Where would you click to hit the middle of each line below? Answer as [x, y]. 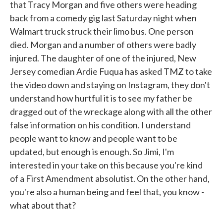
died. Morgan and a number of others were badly [103, 45]
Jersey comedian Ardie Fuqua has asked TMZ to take [111, 71]
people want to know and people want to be [94, 138]
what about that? [43, 205]
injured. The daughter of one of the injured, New [103, 58]
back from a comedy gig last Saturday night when [103, 18]
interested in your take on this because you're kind [106, 165]
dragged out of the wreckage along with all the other [111, 111]
